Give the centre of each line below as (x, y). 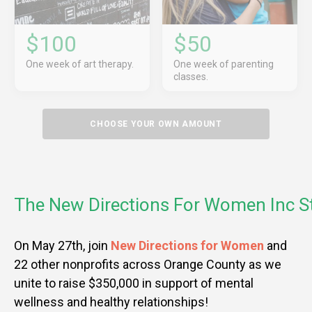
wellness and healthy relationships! (112, 302)
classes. (191, 77)
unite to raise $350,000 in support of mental (134, 283)
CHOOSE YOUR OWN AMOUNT (156, 124)
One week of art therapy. (80, 64)
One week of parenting (224, 64)
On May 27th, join (62, 246)
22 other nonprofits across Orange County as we (148, 265)
